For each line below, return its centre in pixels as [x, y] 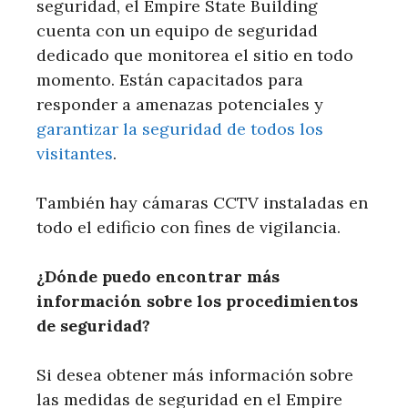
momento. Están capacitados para [170, 79]
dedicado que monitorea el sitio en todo [195, 55]
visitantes [75, 153]
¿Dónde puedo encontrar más [158, 276]
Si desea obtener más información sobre [195, 374]
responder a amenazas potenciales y [180, 104]
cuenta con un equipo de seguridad [177, 30]
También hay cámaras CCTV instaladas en [202, 202]
